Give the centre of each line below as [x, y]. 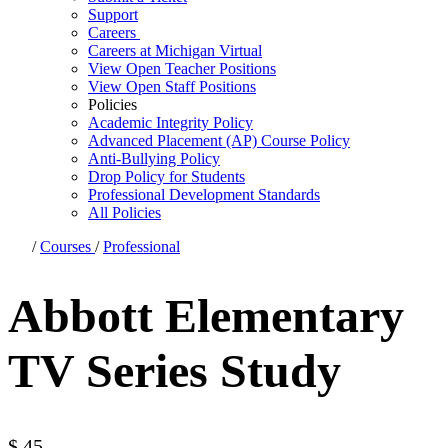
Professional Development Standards [204, 195]
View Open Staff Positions [172, 87]
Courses [67, 247]
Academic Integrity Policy [170, 123]
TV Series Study [174, 371]
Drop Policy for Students [166, 177]
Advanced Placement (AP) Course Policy [219, 141]
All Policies [124, 213]
